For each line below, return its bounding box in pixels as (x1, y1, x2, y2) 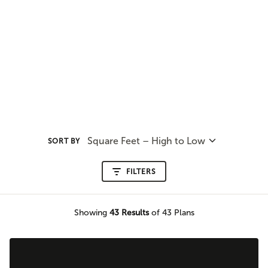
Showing (74, 208, 109, 217)
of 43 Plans (148, 208, 194, 217)
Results (118, 208, 149, 217)
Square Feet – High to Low (87, 135, 205, 146)
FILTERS (126, 167, 156, 176)
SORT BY (47, 136, 81, 145)
